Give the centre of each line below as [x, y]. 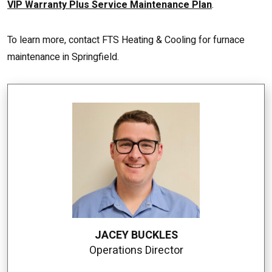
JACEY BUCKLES [136, 235]
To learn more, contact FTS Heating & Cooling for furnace [126, 40]
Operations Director [136, 250]
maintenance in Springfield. [63, 57]
